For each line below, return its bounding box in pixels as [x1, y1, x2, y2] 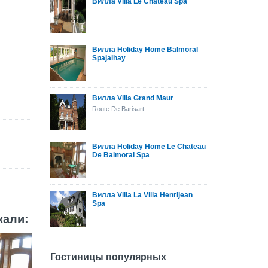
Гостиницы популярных [50, 252, 166, 262]
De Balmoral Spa [92, 151, 150, 159]
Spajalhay [92, 54, 126, 62]
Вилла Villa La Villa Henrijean [92, 191, 193, 199]
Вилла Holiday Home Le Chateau [92, 142, 206, 151]
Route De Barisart [92, 105, 144, 112]
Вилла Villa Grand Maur [92, 94, 173, 102]
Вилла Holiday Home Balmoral [92, 45, 198, 54]
